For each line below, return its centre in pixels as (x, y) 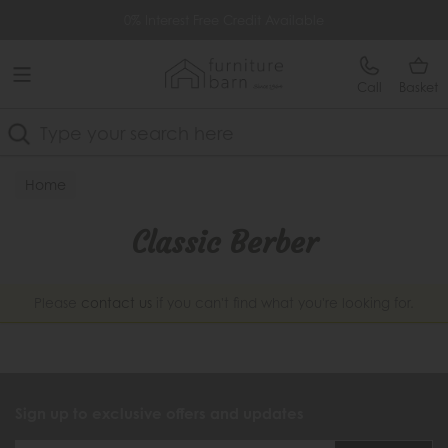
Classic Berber (224, 242)
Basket (418, 87)
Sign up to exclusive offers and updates (159, 413)
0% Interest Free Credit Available (224, 20)
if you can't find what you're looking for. (283, 303)
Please (57, 303)
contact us (116, 303)
